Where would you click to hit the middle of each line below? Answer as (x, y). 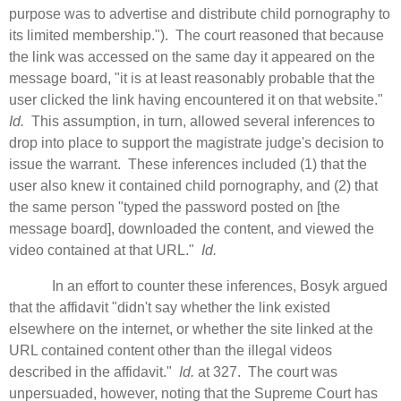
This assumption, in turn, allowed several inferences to (200, 121)
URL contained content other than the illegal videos (171, 350)
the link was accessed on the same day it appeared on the (192, 56)
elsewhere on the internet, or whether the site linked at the (191, 328)
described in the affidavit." (94, 371)
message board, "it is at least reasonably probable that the (192, 78)
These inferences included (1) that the (247, 164)
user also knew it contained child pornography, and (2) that (193, 185)
